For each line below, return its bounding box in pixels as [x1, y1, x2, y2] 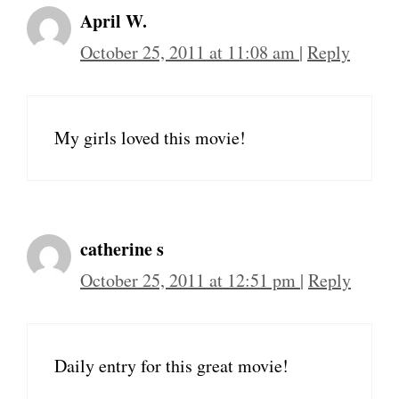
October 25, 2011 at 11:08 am [80, 40, 299, 64]
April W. [80, 8, 147, 34]
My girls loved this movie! [54, 126, 246, 150]
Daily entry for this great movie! [54, 354, 289, 378]
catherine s [80, 236, 164, 262]
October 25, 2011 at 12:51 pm [80, 268, 300, 292]
